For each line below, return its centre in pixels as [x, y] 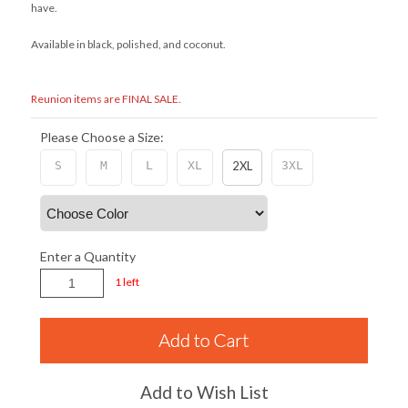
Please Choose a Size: [102, 137]
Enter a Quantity [88, 256]
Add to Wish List [204, 392]
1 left [127, 282]
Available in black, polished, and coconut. [128, 44]
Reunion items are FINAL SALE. [106, 99]
